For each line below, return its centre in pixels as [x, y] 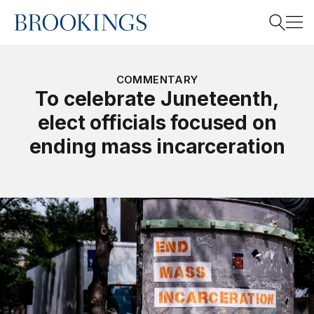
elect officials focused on [157, 123]
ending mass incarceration [157, 146]
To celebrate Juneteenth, [157, 99]
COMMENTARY [157, 80]
